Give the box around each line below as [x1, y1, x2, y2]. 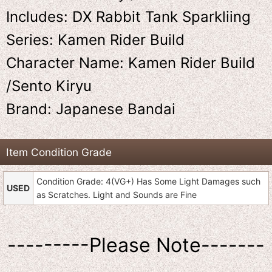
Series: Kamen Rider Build [6, 31, 185, 49]
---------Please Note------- [7, 233, 265, 257]
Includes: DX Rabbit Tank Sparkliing [6, 8, 251, 26]
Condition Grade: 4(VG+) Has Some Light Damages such [36, 176, 260, 187]
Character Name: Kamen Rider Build [6, 54, 255, 72]
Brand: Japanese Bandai [6, 100, 175, 118]
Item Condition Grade [6, 146, 112, 159]
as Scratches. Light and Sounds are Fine [36, 189, 197, 200]
